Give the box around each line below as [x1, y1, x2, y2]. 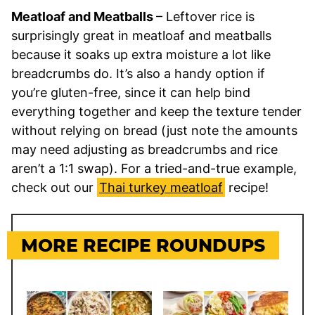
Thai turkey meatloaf [99, 179, 223, 195]
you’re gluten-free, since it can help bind [11, 84, 250, 100]
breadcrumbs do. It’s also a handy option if [11, 65, 265, 81]
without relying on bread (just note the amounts [11, 122, 297, 138]
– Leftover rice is [156, 8, 255, 24]
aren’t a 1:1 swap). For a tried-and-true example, [11, 160, 297, 176]
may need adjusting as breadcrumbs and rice [11, 141, 278, 157]
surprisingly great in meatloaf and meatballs [11, 27, 271, 43]
